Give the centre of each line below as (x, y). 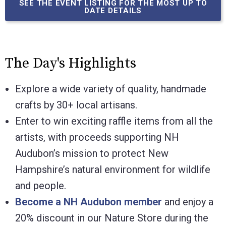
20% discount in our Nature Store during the (112, 218)
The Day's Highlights (71, 63)
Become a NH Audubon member (89, 202)
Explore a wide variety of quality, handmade (111, 89)
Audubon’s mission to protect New (92, 153)
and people (40, 185)
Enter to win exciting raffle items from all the (114, 121)
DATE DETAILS (113, 10)
